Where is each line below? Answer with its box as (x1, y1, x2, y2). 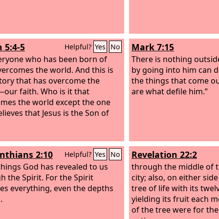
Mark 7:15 (131, 41, 174, 53)
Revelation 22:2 (131, 149, 197, 160)
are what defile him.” (131, 86, 208, 97)
